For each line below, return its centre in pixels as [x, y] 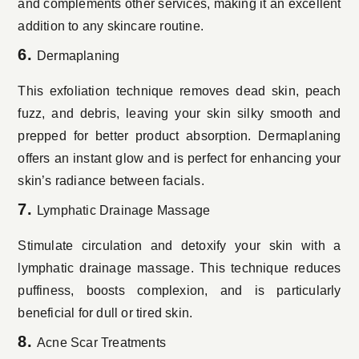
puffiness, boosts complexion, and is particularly [179, 291]
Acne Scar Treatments [101, 343]
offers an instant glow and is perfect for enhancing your [179, 159]
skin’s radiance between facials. [111, 181]
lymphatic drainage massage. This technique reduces [179, 268]
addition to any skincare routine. [111, 26]
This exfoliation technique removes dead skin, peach [179, 91]
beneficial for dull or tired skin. [105, 313]
